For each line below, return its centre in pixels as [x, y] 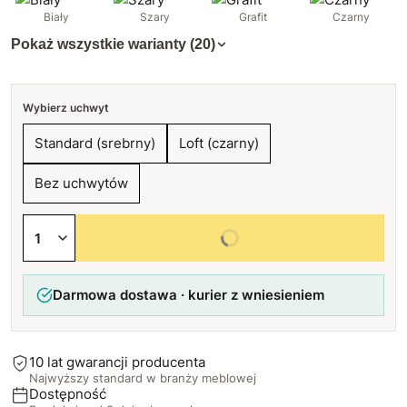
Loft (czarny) [219, 143]
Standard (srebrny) [95, 143]
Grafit [253, 17]
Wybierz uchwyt [66, 108]
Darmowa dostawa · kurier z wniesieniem [189, 295]
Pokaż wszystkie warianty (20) [113, 44]
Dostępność [68, 394]
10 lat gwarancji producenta [117, 362]
